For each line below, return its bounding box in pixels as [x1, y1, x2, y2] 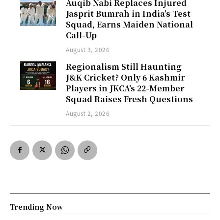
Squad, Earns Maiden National [66, 18, 193, 30]
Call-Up [66, 29, 97, 41]
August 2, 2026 [66, 109, 110, 117]
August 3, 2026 [66, 45, 110, 54]
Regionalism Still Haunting [66, 60, 182, 72]
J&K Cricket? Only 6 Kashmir [66, 71, 185, 83]
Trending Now [10, 201, 63, 212]
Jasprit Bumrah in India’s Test [66, 7, 191, 19]
